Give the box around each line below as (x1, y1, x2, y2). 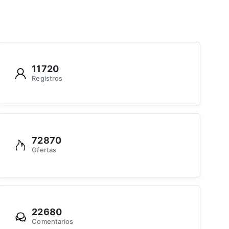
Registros (32, 74, 63, 82)
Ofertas (32, 145, 56, 154)
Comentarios (32, 217, 74, 226)
